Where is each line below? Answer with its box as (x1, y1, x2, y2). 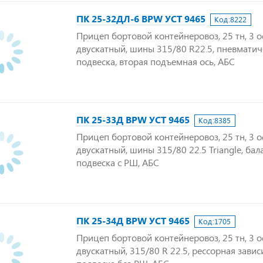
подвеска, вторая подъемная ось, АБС (76, 55, 235, 68)
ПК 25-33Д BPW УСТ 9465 (76, 113, 190, 126)
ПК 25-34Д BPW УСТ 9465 (76, 214, 190, 227)
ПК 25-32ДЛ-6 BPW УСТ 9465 (76, 12, 205, 25)
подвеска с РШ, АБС (76, 156, 159, 168)
